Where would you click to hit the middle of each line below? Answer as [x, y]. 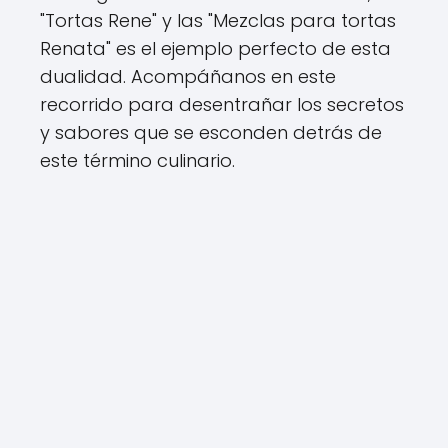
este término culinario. [137, 160]
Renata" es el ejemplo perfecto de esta [215, 48]
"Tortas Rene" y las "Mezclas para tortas [218, 20]
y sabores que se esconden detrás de [211, 132]
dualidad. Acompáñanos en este [188, 76]
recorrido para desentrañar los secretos [222, 104]
